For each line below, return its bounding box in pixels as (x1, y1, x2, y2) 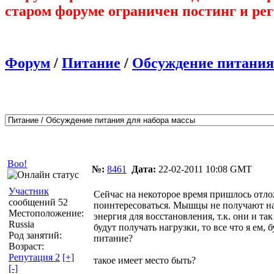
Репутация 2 (9, 251, 60, 262)
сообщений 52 (9, 196, 68, 207)
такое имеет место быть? (94, 254, 196, 265)
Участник (9, 185, 49, 196)
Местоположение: (9, 207, 84, 218)
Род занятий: (9, 229, 62, 240)
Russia (9, 218, 34, 229)
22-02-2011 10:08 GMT (156, 163, 252, 174)
